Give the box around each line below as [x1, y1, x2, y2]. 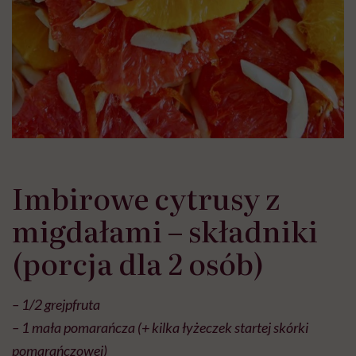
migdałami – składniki [12, 208, 318, 251]
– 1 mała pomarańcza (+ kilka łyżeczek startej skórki [12, 318, 308, 336]
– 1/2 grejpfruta [12, 295, 100, 313]
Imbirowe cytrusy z [12, 176, 280, 219]
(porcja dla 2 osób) [12, 241, 264, 284]
